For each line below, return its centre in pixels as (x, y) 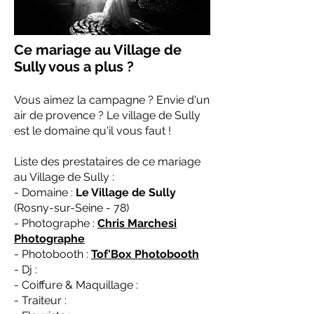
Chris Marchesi (137, 223)
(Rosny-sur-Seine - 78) (71, 208)
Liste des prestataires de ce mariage (107, 162)
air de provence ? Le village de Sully (107, 115)
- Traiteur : (40, 300)
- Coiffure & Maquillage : (76, 285)
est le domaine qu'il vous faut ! (93, 131)
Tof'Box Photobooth (145, 254)
